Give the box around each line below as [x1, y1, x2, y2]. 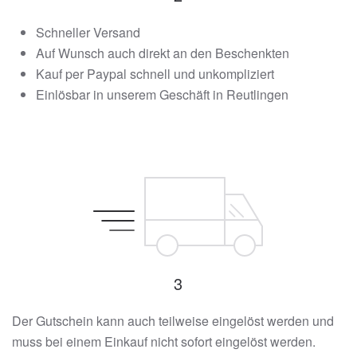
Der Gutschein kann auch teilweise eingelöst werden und [12, 312, 334, 330]
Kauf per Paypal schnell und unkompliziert [36, 65, 274, 83]
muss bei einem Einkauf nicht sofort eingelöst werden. [12, 332, 316, 351]
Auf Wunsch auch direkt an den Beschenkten [36, 44, 289, 62]
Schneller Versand [36, 23, 140, 41]
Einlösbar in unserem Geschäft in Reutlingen [36, 85, 288, 104]
